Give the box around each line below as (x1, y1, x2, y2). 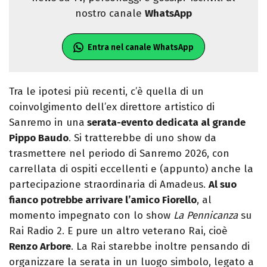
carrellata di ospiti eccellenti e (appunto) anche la (9, 163, 253, 176)
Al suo (209, 178, 237, 191)
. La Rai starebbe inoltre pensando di (71, 240, 250, 253)
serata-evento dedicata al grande (85, 116, 246, 129)
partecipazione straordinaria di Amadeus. (9, 178, 209, 191)
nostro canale (75, 7, 145, 20)
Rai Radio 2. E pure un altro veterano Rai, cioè (9, 225, 228, 238)
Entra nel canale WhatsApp (88, 42, 194, 53)
